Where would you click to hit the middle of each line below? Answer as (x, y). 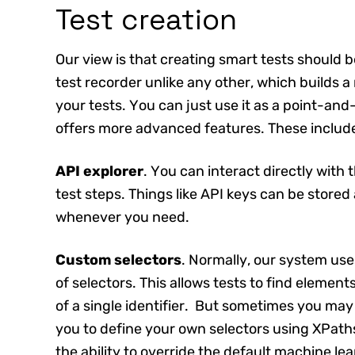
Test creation (146, 20)
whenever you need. (126, 218)
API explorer (99, 172)
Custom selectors (118, 260)
